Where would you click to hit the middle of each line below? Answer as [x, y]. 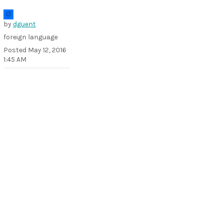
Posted [16, 50]
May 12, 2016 [47, 50]
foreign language [31, 37]
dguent [24, 24]
